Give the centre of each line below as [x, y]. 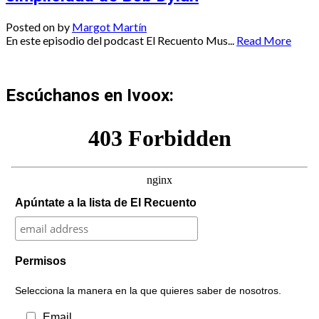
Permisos [40, 261]
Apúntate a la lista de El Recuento [105, 203]
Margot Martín [109, 26]
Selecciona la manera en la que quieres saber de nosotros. [148, 291]
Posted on [31, 26]
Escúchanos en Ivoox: [90, 96]
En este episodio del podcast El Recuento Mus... [120, 40]
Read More [264, 40]
